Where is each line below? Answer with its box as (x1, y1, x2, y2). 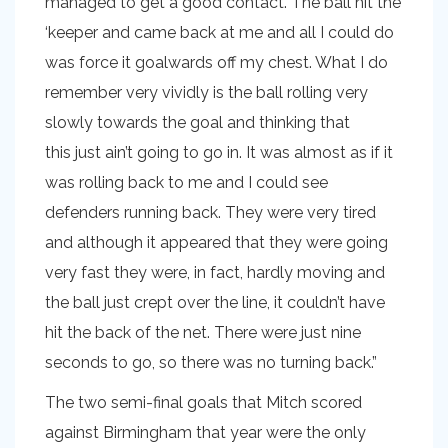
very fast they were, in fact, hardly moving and (45, 263, 385, 283)
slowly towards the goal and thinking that (45, 113, 350, 133)
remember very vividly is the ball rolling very (45, 83, 368, 103)
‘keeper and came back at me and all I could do (45, 23, 394, 43)
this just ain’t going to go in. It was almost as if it (45, 143, 393, 163)
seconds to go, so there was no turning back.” (45, 353, 377, 373)
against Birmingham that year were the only (45, 423, 366, 443)
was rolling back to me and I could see (45, 173, 328, 193)
